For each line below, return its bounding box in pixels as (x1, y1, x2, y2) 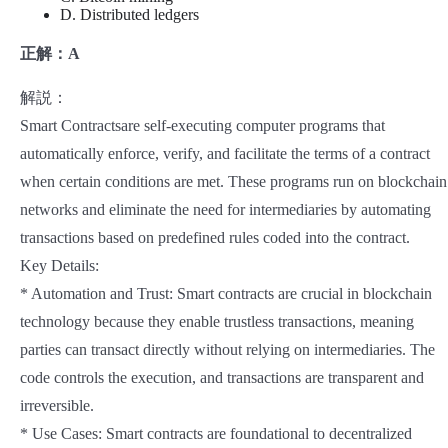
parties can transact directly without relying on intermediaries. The (20, 341, 435, 359)
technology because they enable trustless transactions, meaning (20, 313, 414, 331)
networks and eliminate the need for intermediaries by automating (20, 201, 431, 219)
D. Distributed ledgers (60, 6, 199, 24)
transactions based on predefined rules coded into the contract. (20, 229, 410, 247)
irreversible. (20, 397, 94, 415)
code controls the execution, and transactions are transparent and (20, 369, 424, 387)
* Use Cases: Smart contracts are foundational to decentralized (20, 425, 412, 443)
